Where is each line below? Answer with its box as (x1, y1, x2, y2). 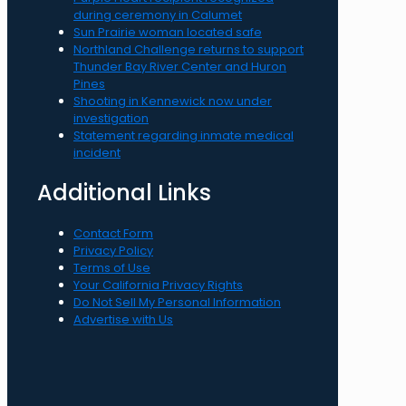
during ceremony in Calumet (73, 6, 242, 24)
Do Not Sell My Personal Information (73, 294, 281, 312)
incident (73, 144, 121, 162)
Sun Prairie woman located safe (73, 24, 262, 42)
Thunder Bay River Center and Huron (73, 58, 286, 76)
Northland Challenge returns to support (73, 41, 304, 59)
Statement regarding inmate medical (73, 127, 294, 145)
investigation (73, 110, 149, 128)
